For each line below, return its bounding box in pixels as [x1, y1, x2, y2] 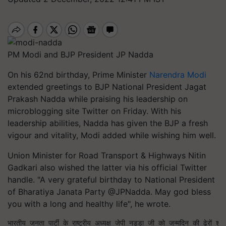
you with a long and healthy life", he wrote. [8, 198, 171, 209]
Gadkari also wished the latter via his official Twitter [8, 162, 207, 173]
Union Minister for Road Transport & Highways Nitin [8, 150, 206, 160]
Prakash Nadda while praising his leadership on [8, 93, 188, 104]
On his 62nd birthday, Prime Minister [8, 69, 149, 80]
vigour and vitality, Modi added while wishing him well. [8, 130, 216, 140]
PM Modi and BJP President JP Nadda [8, 49, 153, 60]
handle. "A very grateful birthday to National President [8, 174, 215, 185]
